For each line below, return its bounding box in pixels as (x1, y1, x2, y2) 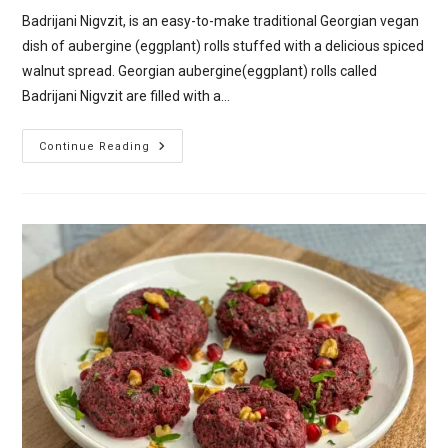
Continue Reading (39, 139, 151, 153)
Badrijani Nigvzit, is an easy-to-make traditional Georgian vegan (22, 12, 420, 29)
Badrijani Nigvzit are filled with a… (22, 87, 231, 104)
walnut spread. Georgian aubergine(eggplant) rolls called (22, 62, 378, 79)
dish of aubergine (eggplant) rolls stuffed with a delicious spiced (22, 37, 425, 54)
